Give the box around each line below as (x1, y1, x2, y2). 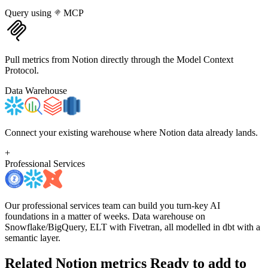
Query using (5, 8, 54, 19)
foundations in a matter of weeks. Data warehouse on (5, 211, 205, 222)
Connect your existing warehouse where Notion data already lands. (5, 127, 258, 138)
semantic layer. (5, 233, 60, 243)
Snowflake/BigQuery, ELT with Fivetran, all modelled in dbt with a (5, 222, 260, 233)
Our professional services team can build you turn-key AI (5, 200, 220, 211)
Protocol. (5, 65, 39, 76)
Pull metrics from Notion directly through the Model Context (5, 54, 233, 65)
